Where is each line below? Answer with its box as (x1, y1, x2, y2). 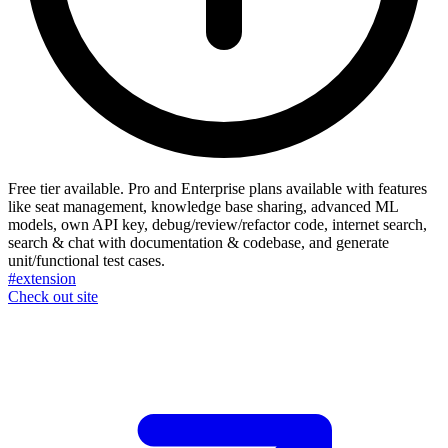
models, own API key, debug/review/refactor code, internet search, (8, 216, 427, 234)
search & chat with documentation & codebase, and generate (8, 234, 389, 252)
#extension (8, 270, 76, 288)
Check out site (8, 288, 98, 306)
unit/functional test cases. (8, 252, 165, 270)
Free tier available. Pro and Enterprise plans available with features (8, 180, 427, 198)
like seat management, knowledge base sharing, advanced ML (8, 198, 398, 216)
